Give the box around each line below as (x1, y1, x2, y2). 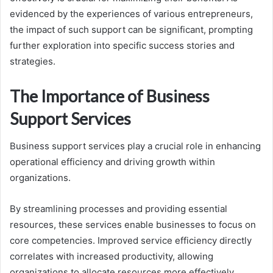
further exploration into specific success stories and (10, 40, 235, 52)
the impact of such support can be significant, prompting (10, 24, 253, 36)
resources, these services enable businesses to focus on (10, 218, 256, 230)
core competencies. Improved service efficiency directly (10, 234, 252, 246)
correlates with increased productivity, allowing (10, 250, 213, 262)
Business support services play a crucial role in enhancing (10, 140, 261, 152)
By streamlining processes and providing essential (10, 202, 227, 214)
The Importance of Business (10, 86, 210, 107)
